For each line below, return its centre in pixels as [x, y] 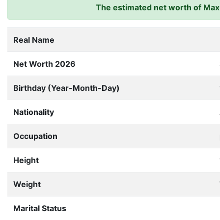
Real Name [34, 40]
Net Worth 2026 [44, 64]
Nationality [34, 112]
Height [26, 160]
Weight [27, 184]
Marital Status [40, 208]
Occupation [35, 136]
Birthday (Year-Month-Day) [67, 88]
